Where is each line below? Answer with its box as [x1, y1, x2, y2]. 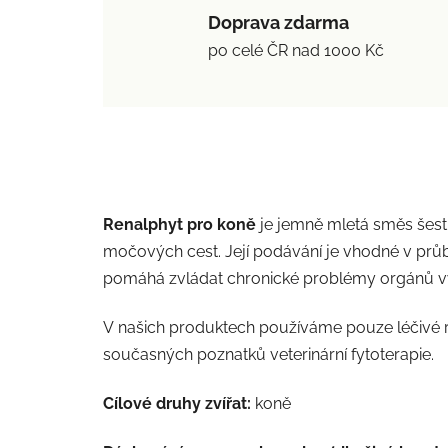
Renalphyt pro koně [103, 214, 256, 234]
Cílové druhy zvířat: [103, 393, 251, 413]
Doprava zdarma [208, 11, 349, 33]
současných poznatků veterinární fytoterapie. [103, 344, 434, 364]
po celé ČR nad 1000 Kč [208, 40, 384, 60]
